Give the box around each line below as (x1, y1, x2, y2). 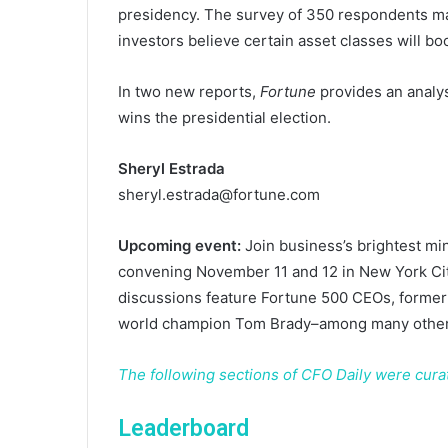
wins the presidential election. (118, 108, 331, 128)
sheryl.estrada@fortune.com (118, 185, 320, 205)
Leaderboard (118, 415, 249, 443)
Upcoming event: (118, 236, 241, 256)
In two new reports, (118, 82, 260, 102)
